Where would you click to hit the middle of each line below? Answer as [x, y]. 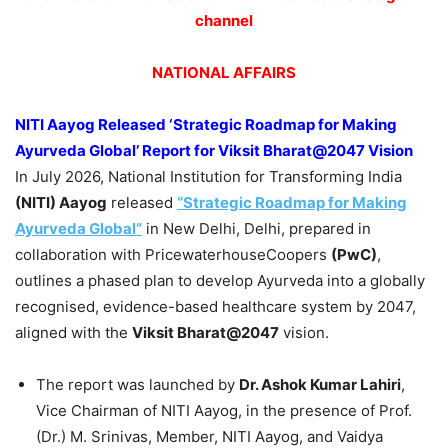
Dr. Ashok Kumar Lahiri [320, 385]
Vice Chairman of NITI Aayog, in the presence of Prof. [224, 411]
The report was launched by [137, 385]
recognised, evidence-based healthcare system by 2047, [215, 307]
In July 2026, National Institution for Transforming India [208, 177]
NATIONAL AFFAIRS [224, 73]
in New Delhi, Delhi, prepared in [256, 229]
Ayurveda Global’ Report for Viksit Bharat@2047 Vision [215, 151]
